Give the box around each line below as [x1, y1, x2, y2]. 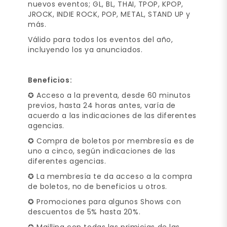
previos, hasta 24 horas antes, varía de [28, 100, 176, 110]
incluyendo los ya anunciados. [28, 44, 143, 55]
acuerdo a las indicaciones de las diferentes [28, 110, 197, 121]
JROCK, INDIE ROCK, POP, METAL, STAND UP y [28, 9, 191, 19]
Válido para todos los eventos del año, [28, 34, 173, 45]
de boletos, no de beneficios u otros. [28, 181, 167, 192]
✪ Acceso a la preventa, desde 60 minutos [28, 90, 191, 100]
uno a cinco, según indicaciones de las [28, 145, 176, 156]
